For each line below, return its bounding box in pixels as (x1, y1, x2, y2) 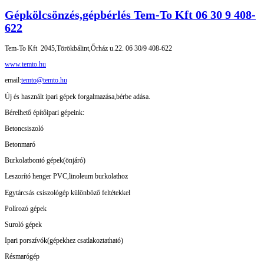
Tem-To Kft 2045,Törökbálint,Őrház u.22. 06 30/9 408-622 (5, 44, 172, 53)
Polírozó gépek (5, 204, 47, 213)
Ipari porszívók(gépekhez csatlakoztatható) (5, 236, 123, 245)
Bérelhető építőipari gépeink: (5, 108, 84, 117)
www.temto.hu (5, 60, 46, 69)
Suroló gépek (5, 220, 42, 229)
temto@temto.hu (21, 76, 67, 85)
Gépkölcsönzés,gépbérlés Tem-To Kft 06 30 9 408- (5, 8, 256, 21)
